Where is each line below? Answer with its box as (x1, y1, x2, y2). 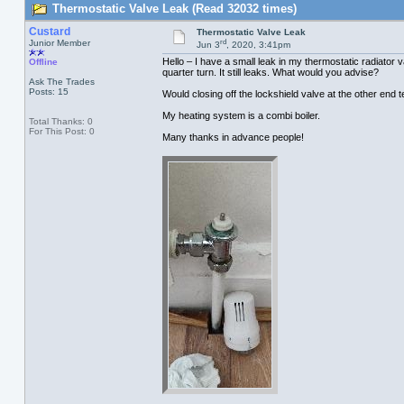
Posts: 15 (28, 87, 69, 96)
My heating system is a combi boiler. (161, 110, 320, 122)
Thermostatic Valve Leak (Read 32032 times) (48, 2, 297, 15)
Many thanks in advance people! (161, 132, 304, 143)
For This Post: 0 (28, 126, 95, 136)
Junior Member (28, 38, 90, 48)
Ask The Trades (28, 77, 95, 87)
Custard (28, 25, 70, 38)
